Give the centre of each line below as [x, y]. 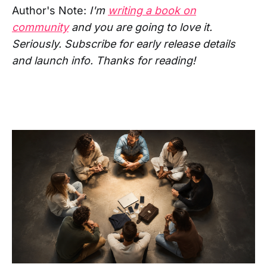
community [40, 27]
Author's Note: [51, 11]
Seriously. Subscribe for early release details [124, 44]
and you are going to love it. [140, 27]
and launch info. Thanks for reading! [104, 61]
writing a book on [152, 11]
